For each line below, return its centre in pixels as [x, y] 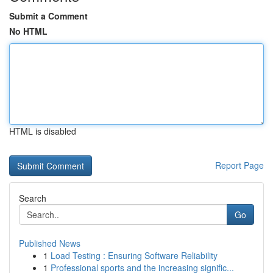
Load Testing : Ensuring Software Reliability [134, 255]
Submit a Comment [48, 16]
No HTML [28, 31]
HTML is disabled [43, 131]
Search [33, 198]
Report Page [239, 165]
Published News [50, 243]
